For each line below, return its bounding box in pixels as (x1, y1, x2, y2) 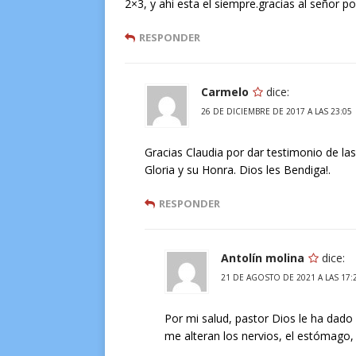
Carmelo (201, 84, 249, 99)
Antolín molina (221, 250, 304, 265)
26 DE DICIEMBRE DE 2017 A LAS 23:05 (201, 106, 352, 117)
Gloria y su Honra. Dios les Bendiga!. (145, 162, 331, 177)
